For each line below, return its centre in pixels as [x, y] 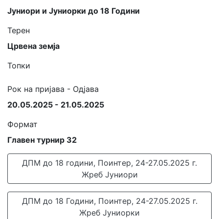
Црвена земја [33, 46]
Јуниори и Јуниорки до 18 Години [74, 11]
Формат [22, 124]
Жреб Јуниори [109, 175]
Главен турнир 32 [42, 140]
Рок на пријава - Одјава [53, 89]
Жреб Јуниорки [109, 213]
